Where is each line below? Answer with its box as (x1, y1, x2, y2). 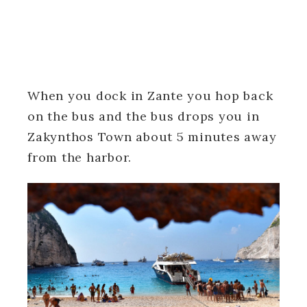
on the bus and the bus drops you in (27, 108, 260, 125)
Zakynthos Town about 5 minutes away (27, 129, 277, 145)
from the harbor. (27, 149, 132, 166)
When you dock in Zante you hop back (27, 88, 273, 104)
